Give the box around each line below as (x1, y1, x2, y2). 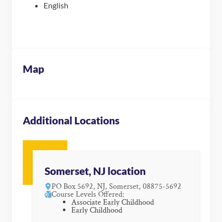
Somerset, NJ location (45, 165, 146, 177)
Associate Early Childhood (71, 197, 154, 208)
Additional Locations (23, 114, 119, 126)
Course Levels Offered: (52, 189, 124, 200)
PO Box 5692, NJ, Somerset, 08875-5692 (52, 181, 181, 192)
